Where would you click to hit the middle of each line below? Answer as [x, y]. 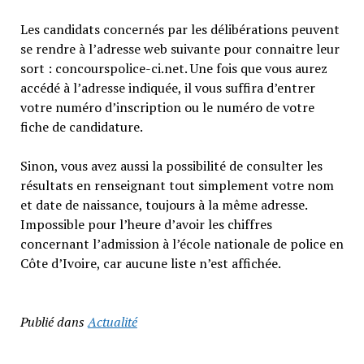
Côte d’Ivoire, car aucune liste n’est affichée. [150, 263]
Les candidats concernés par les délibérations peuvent [180, 29]
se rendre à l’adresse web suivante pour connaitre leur [180, 48]
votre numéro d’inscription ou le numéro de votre [167, 107]
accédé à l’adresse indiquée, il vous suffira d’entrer [167, 87]
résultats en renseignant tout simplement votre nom [177, 185]
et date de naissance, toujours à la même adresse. [163, 204]
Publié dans [52, 321]
